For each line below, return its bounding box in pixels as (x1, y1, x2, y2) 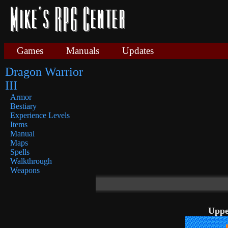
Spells (10, 148, 30, 156)
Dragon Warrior (5, 65, 83, 78)
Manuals (66, 45, 99, 56)
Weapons (10, 166, 40, 175)
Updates (122, 45, 154, 56)
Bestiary (10, 102, 37, 110)
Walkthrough (10, 157, 52, 165)
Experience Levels (10, 111, 70, 120)
